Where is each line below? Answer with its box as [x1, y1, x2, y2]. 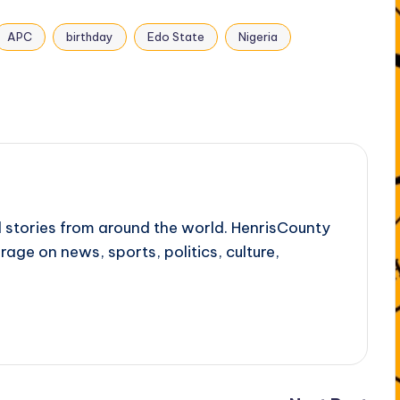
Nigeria [238, 29, 278, 44]
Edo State [147, 29, 204, 44]
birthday [66, 29, 113, 44]
